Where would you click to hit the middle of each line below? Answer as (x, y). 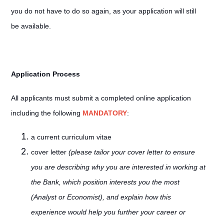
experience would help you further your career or (108, 212)
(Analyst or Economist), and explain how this (101, 197)
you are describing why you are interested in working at (118, 167)
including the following (46, 113)
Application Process (45, 74)
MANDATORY (104, 113)
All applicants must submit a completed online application (101, 98)
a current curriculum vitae (71, 137)
